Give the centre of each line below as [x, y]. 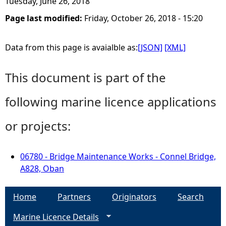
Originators [134, 197]
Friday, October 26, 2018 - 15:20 [144, 18]
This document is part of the [86, 77]
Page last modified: [45, 18]
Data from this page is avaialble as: [71, 47]
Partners [74, 197]
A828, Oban [42, 168]
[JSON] [150, 47]
